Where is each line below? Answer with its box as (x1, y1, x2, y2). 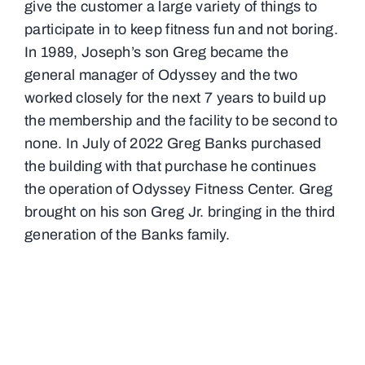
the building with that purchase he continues (24, 157, 317, 174)
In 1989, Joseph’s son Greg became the (24, 43, 288, 60)
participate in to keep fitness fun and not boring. (24, 20, 338, 37)
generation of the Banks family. (24, 226, 230, 243)
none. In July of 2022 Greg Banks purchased (24, 134, 322, 152)
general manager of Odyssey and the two (24, 66, 298, 83)
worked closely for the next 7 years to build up (24, 89, 327, 106)
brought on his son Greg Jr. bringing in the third (24, 203, 336, 220)
